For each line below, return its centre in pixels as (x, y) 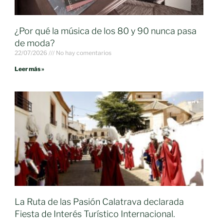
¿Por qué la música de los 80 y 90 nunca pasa (106, 31)
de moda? (35, 43)
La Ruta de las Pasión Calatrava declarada (99, 202)
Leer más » (29, 69)
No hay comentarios (83, 53)
